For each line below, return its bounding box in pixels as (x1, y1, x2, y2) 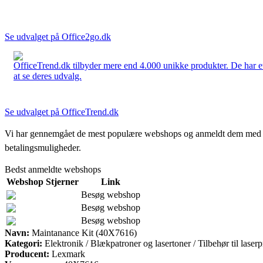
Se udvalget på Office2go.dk (5, 31, 111, 42)
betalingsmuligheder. (5, 142, 81, 153)
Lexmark (52, 248, 85, 259)
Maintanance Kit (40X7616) (29, 227, 137, 238)
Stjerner (46, 176, 79, 187)
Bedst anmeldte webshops (5, 164, 101, 174)
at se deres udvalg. (14, 70, 82, 81)
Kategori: (5, 238, 42, 248)
